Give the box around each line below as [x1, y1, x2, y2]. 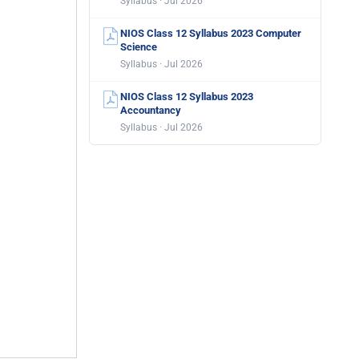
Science [120, 41, 157, 53]
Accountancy [120, 104, 181, 116]
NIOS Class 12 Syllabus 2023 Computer [120, 27, 301, 39]
